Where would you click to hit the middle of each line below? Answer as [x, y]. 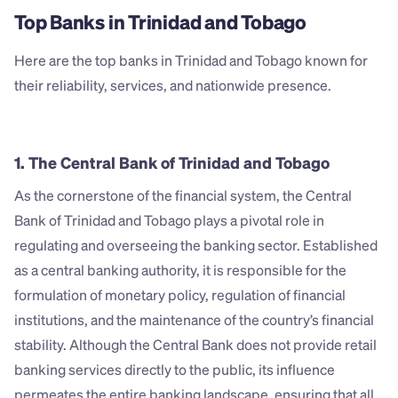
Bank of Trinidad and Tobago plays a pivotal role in [169, 220]
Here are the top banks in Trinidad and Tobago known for [191, 60]
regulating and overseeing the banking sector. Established [196, 245]
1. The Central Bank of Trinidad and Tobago [172, 163]
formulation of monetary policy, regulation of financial [180, 295]
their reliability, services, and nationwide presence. [173, 85]
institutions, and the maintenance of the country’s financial [194, 320]
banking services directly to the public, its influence [175, 370]
